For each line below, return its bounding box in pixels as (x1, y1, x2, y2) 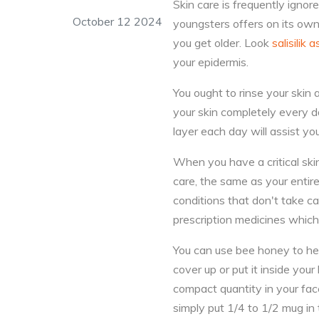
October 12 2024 (73, 14, 162, 28)
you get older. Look (173, 36, 272, 50)
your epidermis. (173, 55, 249, 69)
